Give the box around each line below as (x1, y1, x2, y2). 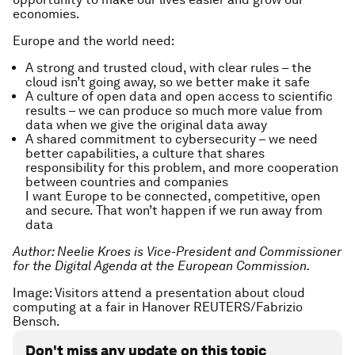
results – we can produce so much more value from (25, 103, 323, 118)
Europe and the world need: (13, 33, 174, 48)
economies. (13, 6, 80, 21)
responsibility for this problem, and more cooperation (25, 160, 338, 175)
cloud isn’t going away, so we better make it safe (25, 74, 310, 90)
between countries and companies (25, 174, 228, 189)
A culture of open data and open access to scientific (25, 89, 333, 104)
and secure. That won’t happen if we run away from (25, 203, 323, 218)
